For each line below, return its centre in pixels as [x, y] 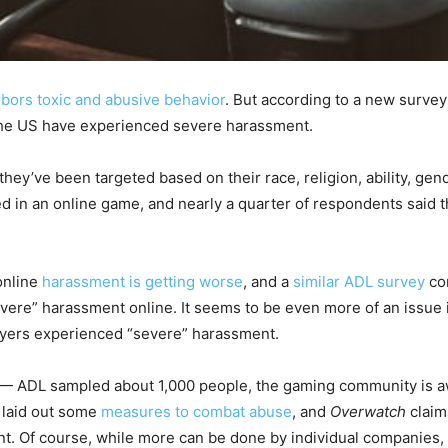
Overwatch [368, 411]
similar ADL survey [359, 281]
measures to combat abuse [196, 411]
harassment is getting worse [142, 281]
